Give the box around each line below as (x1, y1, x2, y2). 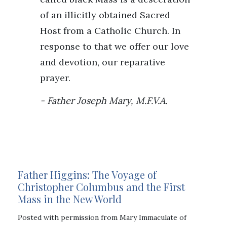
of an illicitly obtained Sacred (40, 9, 170, 21)
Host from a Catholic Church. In (40, 24, 180, 36)
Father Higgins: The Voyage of (18, 167, 157, 181)
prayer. (40, 71, 70, 84)
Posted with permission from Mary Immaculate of (18, 212, 186, 222)
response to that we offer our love (40, 40, 189, 52)
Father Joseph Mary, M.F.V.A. (47, 94, 167, 106)
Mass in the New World (18, 192, 122, 206)
